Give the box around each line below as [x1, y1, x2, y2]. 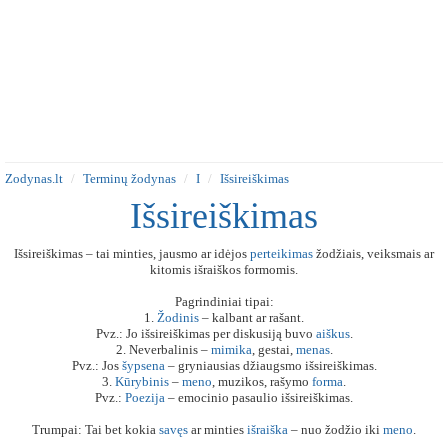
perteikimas [250, 246, 313, 261]
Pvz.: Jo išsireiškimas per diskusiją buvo [95, 326, 316, 341]
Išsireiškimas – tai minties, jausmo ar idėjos [14, 246, 250, 261]
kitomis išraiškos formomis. [150, 262, 298, 277]
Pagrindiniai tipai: [174, 294, 274, 309]
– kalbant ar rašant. [199, 310, 304, 325]
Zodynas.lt [5, 171, 63, 186]
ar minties [188, 422, 247, 437]
